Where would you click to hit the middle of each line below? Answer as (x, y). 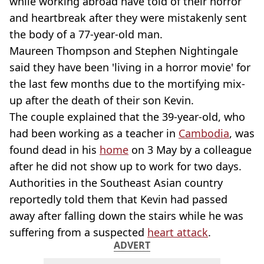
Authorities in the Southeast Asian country (116, 183)
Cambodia (204, 133)
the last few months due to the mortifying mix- (127, 84)
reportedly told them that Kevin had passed (118, 199)
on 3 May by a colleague (190, 150)
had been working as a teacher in (94, 133)
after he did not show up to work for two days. (126, 166)
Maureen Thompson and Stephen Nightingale (124, 51)
